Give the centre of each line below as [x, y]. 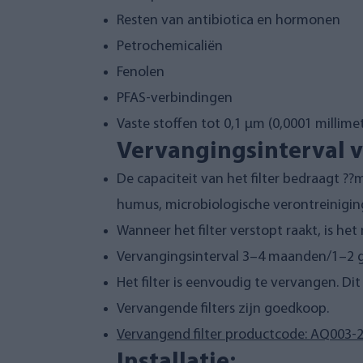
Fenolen [141, 73]
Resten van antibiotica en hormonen [228, 21]
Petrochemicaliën [170, 47]
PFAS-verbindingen [175, 98]
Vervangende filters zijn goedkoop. [223, 309]
